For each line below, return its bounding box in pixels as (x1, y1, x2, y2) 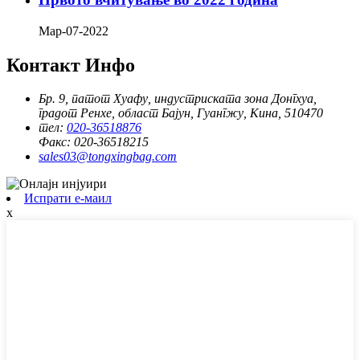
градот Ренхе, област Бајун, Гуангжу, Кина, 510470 (39, 106, 323, 121)
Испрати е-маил (24, 191, 112, 206)
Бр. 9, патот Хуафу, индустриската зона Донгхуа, (39, 92, 317, 106)
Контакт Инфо (6, 54, 135, 76)
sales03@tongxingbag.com (39, 149, 177, 164)
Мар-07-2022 (39, 23, 108, 38)
